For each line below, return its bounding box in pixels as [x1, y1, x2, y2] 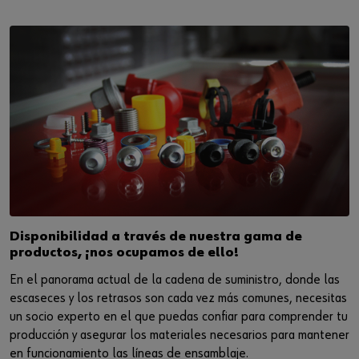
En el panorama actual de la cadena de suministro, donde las [10, 273, 340, 288]
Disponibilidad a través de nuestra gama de [10, 230, 302, 244]
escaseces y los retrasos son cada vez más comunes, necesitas [10, 292, 347, 306]
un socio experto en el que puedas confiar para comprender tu [10, 310, 348, 325]
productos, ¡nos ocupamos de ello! [10, 246, 239, 260]
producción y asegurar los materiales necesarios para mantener [10, 329, 349, 343]
